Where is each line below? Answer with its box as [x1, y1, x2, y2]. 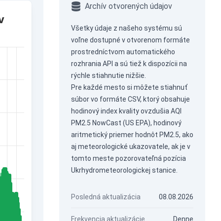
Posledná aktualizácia [71, 193, 141, 201]
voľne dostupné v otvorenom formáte [71, 36, 190, 44]
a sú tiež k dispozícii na [112, 60, 187, 68]
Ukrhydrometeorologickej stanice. [71, 166, 178, 174]
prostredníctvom [71, 48, 126, 56]
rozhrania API [71, 60, 113, 68]
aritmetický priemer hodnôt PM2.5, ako [71, 131, 193, 139]
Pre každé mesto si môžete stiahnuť [71, 83, 187, 91]
